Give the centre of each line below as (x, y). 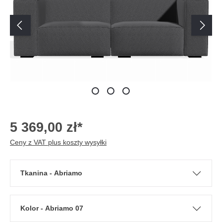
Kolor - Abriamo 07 (62, 208)
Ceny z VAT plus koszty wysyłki (58, 142)
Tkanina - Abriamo (66, 173)
